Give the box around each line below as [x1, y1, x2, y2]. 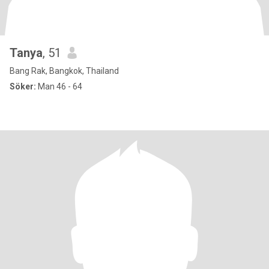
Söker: [10, 82, 36, 91]
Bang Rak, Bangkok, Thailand [10, 66, 119, 76]
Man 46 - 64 [36, 82, 82, 91]
